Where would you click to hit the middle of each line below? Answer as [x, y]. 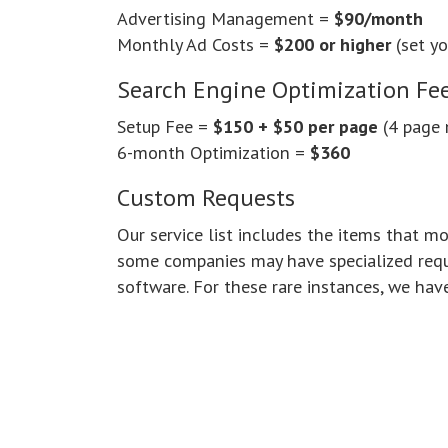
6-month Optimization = [213, 152]
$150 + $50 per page [298, 126]
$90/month [378, 18]
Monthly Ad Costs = [195, 44]
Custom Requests [206, 198]
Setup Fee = [165, 126]
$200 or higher [332, 44]
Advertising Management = [225, 18]
